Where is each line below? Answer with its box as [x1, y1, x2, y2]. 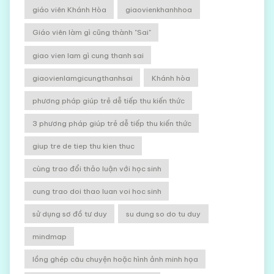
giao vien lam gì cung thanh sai [32, 50, 144, 60]
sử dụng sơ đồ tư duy [32, 209, 107, 219]
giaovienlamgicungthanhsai [32, 73, 133, 83]
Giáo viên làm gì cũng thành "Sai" [32, 28, 151, 37]
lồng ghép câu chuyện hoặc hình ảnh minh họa [32, 254, 198, 264]
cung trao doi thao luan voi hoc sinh [32, 186, 161, 196]
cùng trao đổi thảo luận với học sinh [32, 163, 161, 173]
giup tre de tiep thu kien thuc [32, 141, 135, 150]
